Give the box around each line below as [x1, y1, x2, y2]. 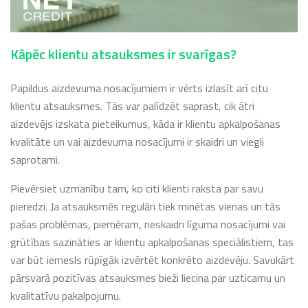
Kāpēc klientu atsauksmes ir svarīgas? [10, 43, 236, 65]
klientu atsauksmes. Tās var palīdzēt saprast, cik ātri [10, 97, 254, 114]
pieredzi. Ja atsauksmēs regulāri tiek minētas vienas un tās [10, 197, 280, 214]
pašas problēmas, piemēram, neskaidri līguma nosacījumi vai [10, 215, 285, 232]
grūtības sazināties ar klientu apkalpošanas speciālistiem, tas [10, 233, 294, 250]
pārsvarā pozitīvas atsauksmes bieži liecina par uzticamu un [10, 269, 285, 286]
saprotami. [10, 151, 60, 168]
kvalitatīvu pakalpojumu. [10, 287, 121, 304]
